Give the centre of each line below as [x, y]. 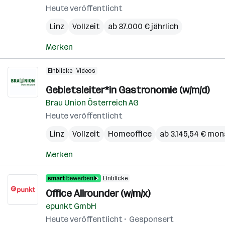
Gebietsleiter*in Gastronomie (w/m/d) [128, 90]
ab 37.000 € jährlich [143, 26]
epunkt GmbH [71, 206]
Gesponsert [151, 219]
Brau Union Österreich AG [92, 103]
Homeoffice [130, 134]
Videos [86, 71]
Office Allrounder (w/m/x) [98, 193]
